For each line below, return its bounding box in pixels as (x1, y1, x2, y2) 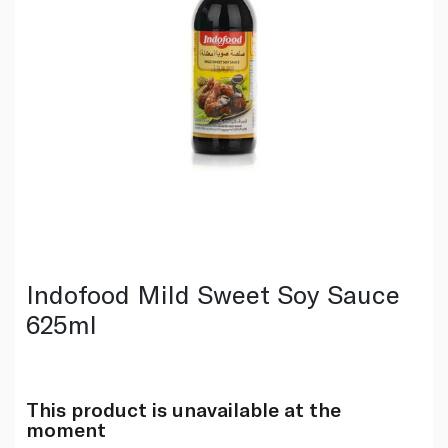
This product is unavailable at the (25, 396, 341, 421)
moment (25, 416, 106, 441)
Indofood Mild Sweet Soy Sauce (25, 277, 400, 309)
